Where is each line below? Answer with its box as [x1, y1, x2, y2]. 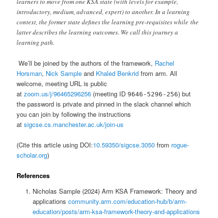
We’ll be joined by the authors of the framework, [17, 58, 155, 68]
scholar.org [17, 150, 48, 160]
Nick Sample [46, 68, 82, 78]
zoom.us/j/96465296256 [24, 89, 91, 98]
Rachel [155, 58, 175, 68]
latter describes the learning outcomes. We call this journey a [17, 27, 179, 36]
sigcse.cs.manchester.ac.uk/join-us [24, 119, 124, 129]
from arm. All [139, 68, 178, 78]
